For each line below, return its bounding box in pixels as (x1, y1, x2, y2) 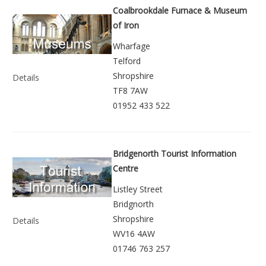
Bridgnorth (113, 198, 154, 210)
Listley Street (113, 183, 163, 195)
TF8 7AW (113, 85, 148, 97)
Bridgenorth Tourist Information (113, 148, 236, 160)
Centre (113, 163, 138, 175)
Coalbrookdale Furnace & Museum (113, 5, 247, 17)
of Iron (113, 20, 139, 31)
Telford (113, 55, 141, 67)
